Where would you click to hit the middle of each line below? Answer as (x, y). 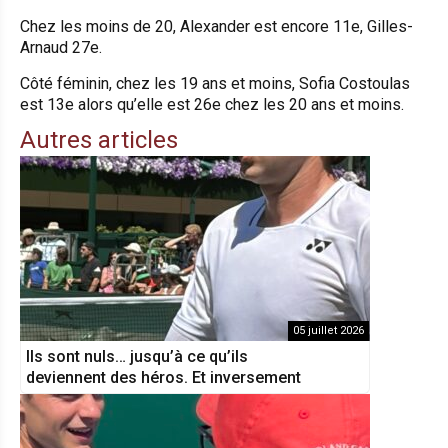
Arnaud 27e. (61, 48)
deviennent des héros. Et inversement (163, 378)
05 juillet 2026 (328, 331)
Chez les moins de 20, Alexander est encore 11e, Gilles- (216, 27)
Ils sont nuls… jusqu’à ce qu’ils (137, 357)
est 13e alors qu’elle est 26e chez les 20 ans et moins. (212, 105)
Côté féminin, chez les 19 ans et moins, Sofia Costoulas (215, 84)
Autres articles (99, 140)
